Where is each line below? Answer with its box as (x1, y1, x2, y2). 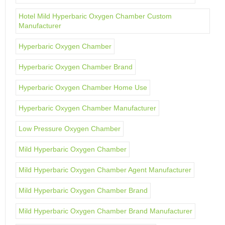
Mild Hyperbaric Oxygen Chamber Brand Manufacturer (19, 207, 192, 215)
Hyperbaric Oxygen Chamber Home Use (19, 83, 147, 91)
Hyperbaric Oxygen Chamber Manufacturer (19, 104, 156, 112)
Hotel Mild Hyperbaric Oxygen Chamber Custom (19, 12, 172, 20)
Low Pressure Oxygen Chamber (19, 125, 121, 133)
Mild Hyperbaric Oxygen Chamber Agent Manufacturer (19, 166, 191, 174)
